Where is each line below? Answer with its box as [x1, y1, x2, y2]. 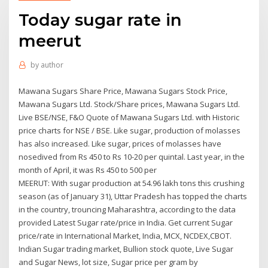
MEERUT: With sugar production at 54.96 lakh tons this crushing [19, 177, 245, 188]
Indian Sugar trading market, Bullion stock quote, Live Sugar [19, 243, 234, 254]
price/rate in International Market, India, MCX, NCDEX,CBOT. [19, 230, 232, 241]
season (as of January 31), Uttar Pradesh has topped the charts [19, 190, 248, 202]
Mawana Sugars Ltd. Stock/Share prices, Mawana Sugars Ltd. [19, 98, 240, 109]
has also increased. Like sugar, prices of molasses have [19, 138, 222, 149]
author [40, 60, 63, 71]
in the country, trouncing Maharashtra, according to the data [19, 203, 236, 215]
